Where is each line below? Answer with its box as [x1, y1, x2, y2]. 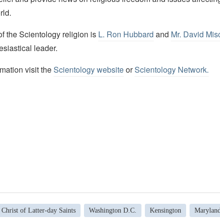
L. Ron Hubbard [98, 28, 154, 40]
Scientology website [53, 63, 124, 75]
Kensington [149, 206, 181, 214]
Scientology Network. [134, 63, 209, 75]
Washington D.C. [88, 206, 137, 214]
